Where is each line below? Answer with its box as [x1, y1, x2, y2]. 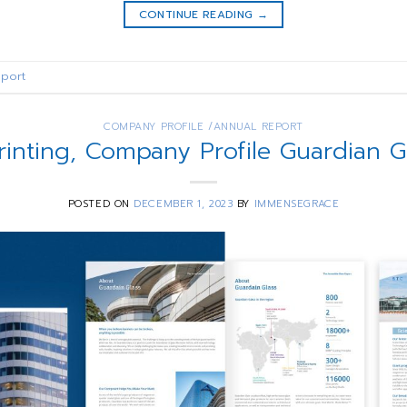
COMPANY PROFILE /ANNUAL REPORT [104, 118, 303, 134]
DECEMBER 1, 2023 [134, 196, 233, 213]
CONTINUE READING [138, 5, 257, 23]
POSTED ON [67, 196, 134, 213]
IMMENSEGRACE [253, 196, 340, 213]
